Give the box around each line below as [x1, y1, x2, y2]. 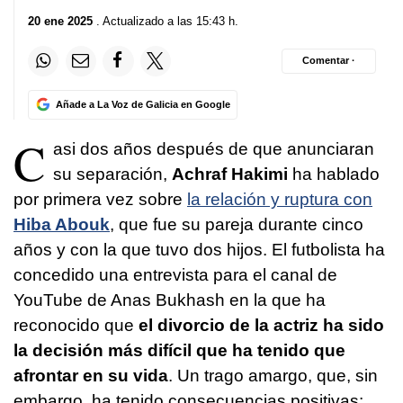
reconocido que [13, 315, 139, 335]
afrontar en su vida [13, 365, 168, 385]
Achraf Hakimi [172, 164, 288, 184]
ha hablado [288, 164, 380, 184]
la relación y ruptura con [187, 189, 372, 209]
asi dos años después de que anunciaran [53, 139, 374, 158]
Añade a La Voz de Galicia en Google [55, 98, 230, 110]
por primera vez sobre [13, 189, 187, 209]
